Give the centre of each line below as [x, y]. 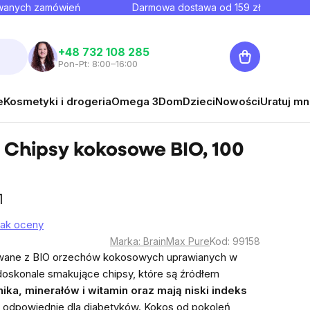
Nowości [238, 101]
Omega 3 [135, 101]
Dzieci [199, 101]
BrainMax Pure [176, 241]
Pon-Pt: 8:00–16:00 [98, 63]
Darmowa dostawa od [183, 7]
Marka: [127, 241]
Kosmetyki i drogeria [57, 101]
